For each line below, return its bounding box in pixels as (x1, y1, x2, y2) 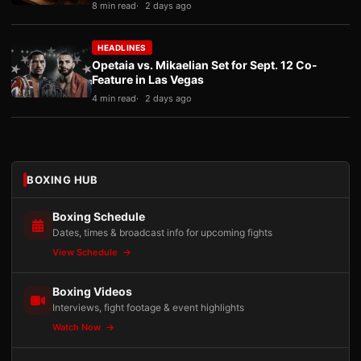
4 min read (92, 93, 136, 104)
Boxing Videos (52, 284, 132, 298)
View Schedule (52, 247, 120, 258)
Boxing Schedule (52, 210, 145, 223)
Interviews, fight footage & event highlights (52, 301, 244, 313)
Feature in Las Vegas (92, 73, 204, 86)
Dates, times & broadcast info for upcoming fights (52, 226, 272, 239)
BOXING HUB (27, 173, 98, 186)
